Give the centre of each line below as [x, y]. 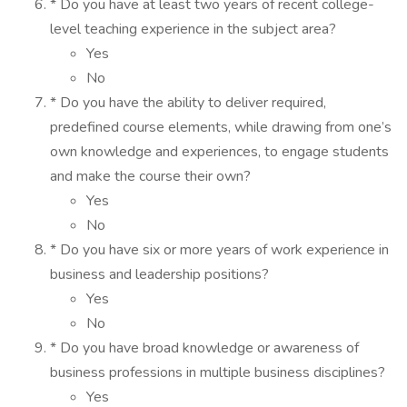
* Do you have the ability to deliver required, [188, 103]
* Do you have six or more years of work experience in [219, 250]
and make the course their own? [150, 176]
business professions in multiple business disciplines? [218, 372]
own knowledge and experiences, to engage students [219, 152]
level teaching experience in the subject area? [193, 29]
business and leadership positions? [159, 274]
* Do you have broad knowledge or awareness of [204, 348]
